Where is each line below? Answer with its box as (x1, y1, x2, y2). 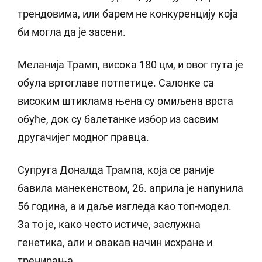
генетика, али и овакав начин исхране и (18, 236, 212, 249)
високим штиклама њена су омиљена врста (18, 95, 233, 108)
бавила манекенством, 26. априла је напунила (18, 182, 243, 195)
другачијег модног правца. (18, 131, 149, 144)
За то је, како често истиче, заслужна (18, 218, 201, 231)
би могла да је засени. (18, 26, 126, 39)
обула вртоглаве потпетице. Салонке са (18, 77, 214, 89)
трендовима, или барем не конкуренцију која (18, 8, 238, 20)
